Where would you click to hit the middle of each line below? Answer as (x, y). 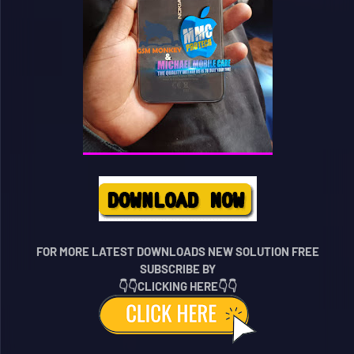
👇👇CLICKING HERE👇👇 (177, 286)
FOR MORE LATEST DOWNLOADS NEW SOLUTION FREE (177, 251)
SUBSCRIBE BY (177, 269)
